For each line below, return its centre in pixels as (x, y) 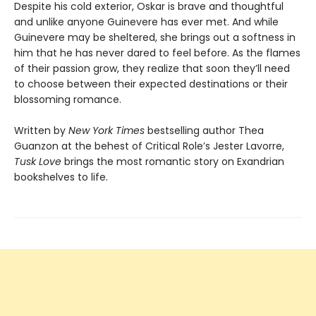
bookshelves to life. (61, 177)
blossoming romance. (68, 100)
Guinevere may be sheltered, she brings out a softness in (155, 38)
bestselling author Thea (204, 131)
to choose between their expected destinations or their (151, 84)
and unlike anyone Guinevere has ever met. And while (146, 22)
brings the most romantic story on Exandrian (173, 162)
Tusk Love (38, 162)
